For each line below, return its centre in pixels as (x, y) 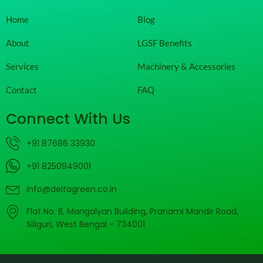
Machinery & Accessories (186, 66)
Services (22, 66)
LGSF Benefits (165, 43)
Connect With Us (68, 119)
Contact (21, 90)
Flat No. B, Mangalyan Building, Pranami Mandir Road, (132, 211)
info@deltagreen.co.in (72, 189)
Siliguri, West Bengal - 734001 (86, 224)
